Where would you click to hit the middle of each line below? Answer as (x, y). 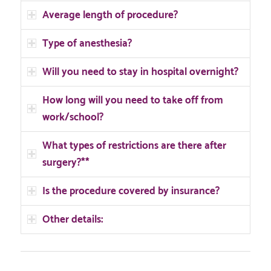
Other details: (73, 219)
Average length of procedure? (110, 15)
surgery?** (66, 162)
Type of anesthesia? (87, 43)
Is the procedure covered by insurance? (131, 191)
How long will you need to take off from (132, 100)
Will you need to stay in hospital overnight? (140, 72)
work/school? (73, 117)
